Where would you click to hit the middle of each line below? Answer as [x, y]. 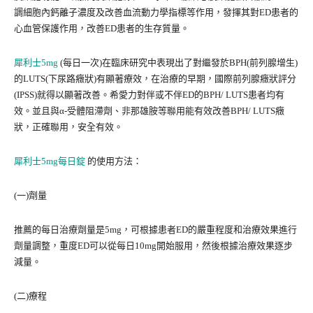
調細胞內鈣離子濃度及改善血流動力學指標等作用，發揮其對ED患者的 [156, 13]
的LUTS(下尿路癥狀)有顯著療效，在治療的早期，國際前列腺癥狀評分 [155, 79]
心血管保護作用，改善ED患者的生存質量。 [102, 29]
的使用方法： [114, 161]
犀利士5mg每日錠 [50, 161]
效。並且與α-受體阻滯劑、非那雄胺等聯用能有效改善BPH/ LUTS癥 [149, 111]
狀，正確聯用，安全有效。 [68, 127]
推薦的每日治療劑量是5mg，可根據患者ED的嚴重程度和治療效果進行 [155, 230]
